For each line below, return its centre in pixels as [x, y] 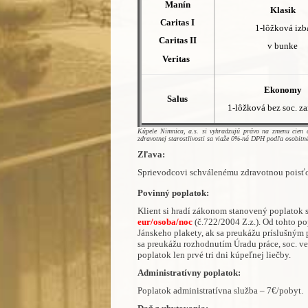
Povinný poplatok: [173, 192]
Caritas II [177, 40]
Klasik [283, 10]
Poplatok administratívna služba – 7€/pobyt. [220, 290]
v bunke [283, 45]
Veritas [176, 58]
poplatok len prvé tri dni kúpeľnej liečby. [215, 254]
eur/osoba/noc [166, 221]
